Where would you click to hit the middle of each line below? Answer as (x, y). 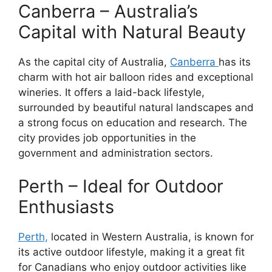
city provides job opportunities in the (107, 138)
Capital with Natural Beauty (132, 32)
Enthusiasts (66, 207)
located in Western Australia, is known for (151, 237)
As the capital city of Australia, (94, 62)
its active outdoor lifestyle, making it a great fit (131, 252)
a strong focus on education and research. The (133, 122)
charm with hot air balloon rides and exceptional (136, 77)
